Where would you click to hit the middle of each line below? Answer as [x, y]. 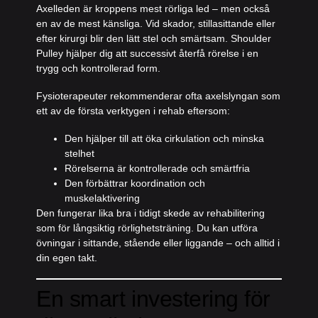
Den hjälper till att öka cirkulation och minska [165, 138]
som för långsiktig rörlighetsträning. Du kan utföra [147, 228]
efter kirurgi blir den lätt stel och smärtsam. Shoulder [154, 38]
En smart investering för [153, 299]
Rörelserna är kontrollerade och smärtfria [158, 168]
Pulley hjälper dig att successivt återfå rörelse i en [148, 53]
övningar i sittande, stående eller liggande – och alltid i [158, 243]
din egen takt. [67, 258]
